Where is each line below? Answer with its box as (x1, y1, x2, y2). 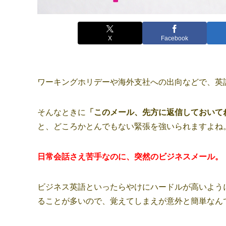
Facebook (161, 35, 188, 42)
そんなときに (37, 107, 86, 117)
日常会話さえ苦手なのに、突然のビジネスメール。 (37, 152, 223, 161)
